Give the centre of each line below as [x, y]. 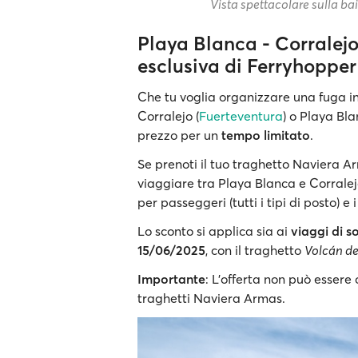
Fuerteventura [241, 116]
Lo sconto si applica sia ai [214, 231]
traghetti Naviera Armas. [211, 298]
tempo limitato [264, 135]
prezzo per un [178, 135]
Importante [171, 279]
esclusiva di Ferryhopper [247, 66]
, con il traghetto [255, 251]
